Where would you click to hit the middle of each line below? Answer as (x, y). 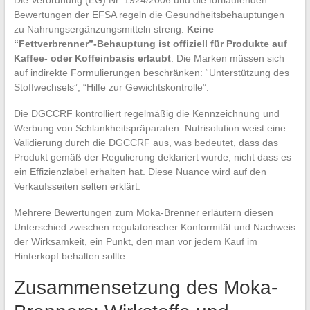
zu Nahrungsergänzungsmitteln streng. (100, 29)
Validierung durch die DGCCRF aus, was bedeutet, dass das (146, 142)
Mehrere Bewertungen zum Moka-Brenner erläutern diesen (143, 212)
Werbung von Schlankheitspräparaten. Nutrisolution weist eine (149, 128)
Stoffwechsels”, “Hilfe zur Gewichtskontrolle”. (111, 87)
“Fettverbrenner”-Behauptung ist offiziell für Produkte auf (150, 43)
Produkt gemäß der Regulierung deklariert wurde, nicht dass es (152, 157)
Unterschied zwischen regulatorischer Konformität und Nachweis (154, 227)
